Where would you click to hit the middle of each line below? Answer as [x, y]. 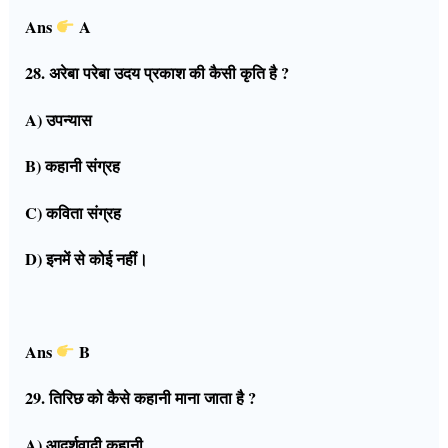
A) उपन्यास [59, 119]
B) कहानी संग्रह [73, 166]
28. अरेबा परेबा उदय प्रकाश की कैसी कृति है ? [157, 73]
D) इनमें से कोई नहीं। [87, 259]
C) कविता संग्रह [73, 212]
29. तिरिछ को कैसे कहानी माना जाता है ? [141, 398]
